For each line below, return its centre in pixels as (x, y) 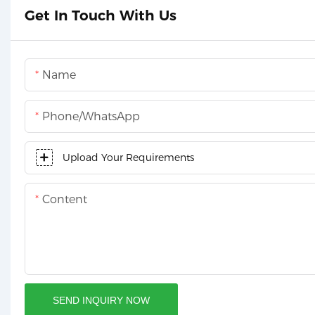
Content (65, 199)
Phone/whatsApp (91, 116)
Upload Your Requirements (128, 157)
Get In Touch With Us (101, 15)
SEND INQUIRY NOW (101, 300)
